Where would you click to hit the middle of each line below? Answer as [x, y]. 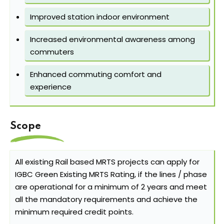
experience [51, 87]
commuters [52, 52]
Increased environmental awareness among [112, 39]
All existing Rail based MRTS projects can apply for [107, 162]
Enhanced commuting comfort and [96, 74]
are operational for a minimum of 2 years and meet [111, 187]
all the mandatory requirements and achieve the [106, 199]
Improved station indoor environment [100, 17]
